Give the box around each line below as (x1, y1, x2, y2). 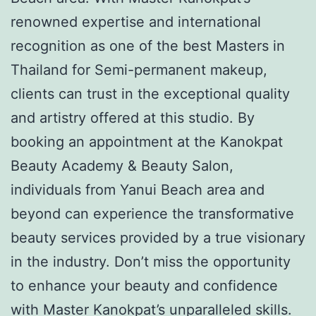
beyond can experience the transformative (11, 205, 294, 222)
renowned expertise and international (11, 13, 261, 30)
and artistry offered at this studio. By (11, 109, 255, 126)
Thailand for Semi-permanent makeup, (11, 61, 267, 78)
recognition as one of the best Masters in (11, 37, 285, 54)
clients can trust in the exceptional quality (11, 85, 290, 102)
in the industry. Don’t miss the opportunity (11, 253, 291, 270)
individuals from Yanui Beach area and (11, 181, 265, 198)
